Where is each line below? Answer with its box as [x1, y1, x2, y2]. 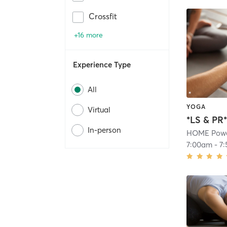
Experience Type [73, 60, 131, 70]
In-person [88, 125, 121, 135]
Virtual [88, 105, 110, 115]
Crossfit [89, 11, 117, 22]
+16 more [74, 30, 103, 40]
